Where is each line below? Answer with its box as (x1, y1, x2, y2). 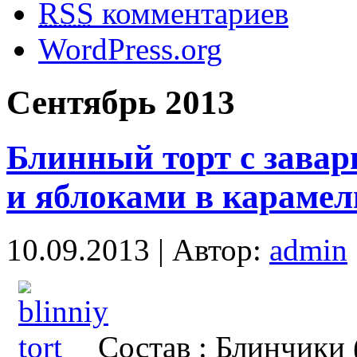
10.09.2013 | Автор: (6, 232, 269, 267)
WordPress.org (38, 31, 222, 66)
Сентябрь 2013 (6, 83, 235, 121)
